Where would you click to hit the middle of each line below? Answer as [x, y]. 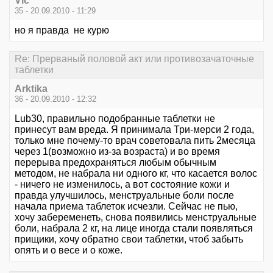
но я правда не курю [62, 30]
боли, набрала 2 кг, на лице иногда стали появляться [134, 228]
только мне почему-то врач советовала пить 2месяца [135, 140]
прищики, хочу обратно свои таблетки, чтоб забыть [129, 239]
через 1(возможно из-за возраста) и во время [117, 151]
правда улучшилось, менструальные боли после [124, 195]
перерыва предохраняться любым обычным [115, 162]
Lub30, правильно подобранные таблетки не [115, 118]
